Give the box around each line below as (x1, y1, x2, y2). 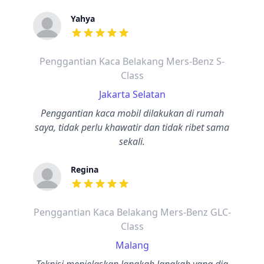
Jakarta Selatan (98, 88, 166, 101)
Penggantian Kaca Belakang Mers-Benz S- (39, 55, 225, 68)
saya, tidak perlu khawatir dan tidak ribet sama (35, 121, 229, 134)
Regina (71, 164, 98, 175)
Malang (115, 239, 149, 252)
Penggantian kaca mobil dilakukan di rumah (40, 107, 224, 120)
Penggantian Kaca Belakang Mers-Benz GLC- (33, 206, 231, 219)
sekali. (119, 135, 145, 148)
